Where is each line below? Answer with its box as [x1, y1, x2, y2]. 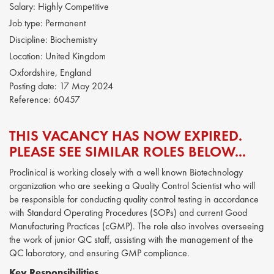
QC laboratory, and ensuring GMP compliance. [9, 246, 190, 259]
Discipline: [9, 33, 48, 46]
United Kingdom [43, 50, 106, 62]
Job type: [9, 17, 43, 29]
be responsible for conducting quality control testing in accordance [9, 193, 259, 206]
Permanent [43, 17, 86, 29]
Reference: [9, 93, 51, 106]
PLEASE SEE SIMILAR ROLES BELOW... [9, 142, 246, 161]
